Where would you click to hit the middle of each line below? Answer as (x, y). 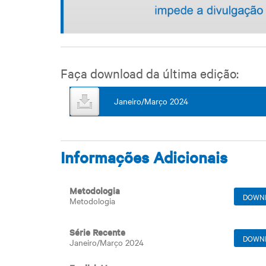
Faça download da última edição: (150, 73)
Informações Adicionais (144, 157)
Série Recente (97, 232)
